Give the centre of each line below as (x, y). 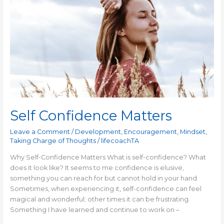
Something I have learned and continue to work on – (94, 209)
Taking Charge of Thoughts (53, 140)
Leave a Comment (40, 131)
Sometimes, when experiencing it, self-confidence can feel (105, 188)
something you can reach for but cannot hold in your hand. (104, 178)
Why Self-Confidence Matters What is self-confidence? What (108, 157)
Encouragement (150, 131)
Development (98, 131)
